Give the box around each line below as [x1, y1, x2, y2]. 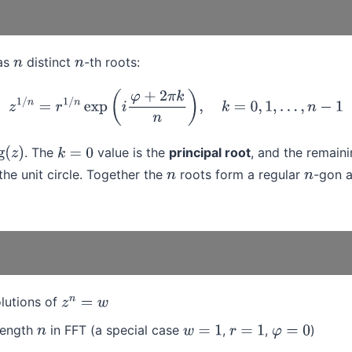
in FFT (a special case [46, 322, 183, 339]
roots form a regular [175, 167, 304, 183]
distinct [22, 53, 75, 70]
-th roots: [83, 53, 140, 70]
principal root [169, 145, 251, 161]
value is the [93, 145, 170, 161]
